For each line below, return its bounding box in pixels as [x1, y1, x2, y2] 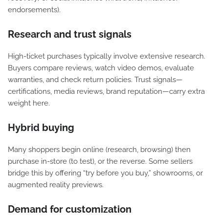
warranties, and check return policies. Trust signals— [8, 75, 183, 84]
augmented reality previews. [8, 180, 104, 189]
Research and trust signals [8, 28, 131, 40]
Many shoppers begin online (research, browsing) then [8, 145, 191, 154]
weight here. [8, 99, 50, 108]
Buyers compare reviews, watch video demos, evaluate [8, 64, 194, 72]
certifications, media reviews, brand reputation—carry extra [8, 87, 205, 96]
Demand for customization [8, 203, 131, 215]
